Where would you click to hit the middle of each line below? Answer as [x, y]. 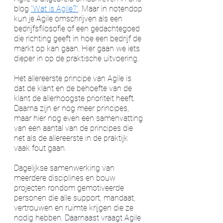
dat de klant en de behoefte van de [74, 88]
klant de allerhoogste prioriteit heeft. [75, 98]
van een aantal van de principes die [74, 128]
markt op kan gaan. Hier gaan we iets [78, 48]
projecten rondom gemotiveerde [70, 188]
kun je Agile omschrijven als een [69, 18]
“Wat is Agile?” [55, 8]
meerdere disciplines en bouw [66, 178]
